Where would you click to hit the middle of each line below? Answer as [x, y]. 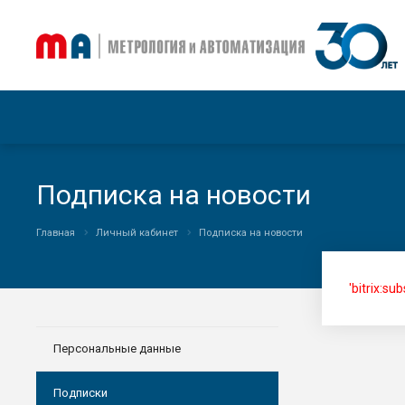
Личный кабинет [137, 233]
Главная [56, 233]
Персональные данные [117, 349]
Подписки [80, 393]
